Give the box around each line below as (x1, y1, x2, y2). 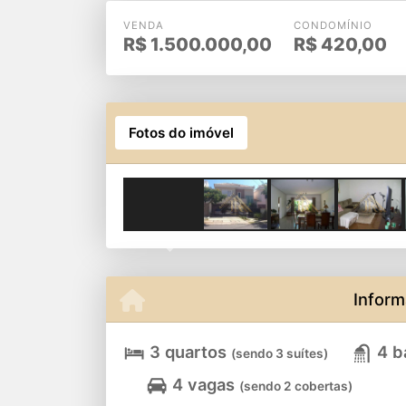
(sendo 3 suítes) (231, 346, 328, 362)
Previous (169, 235, 227, 253)
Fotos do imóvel (128, 123, 234, 141)
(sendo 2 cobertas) (239, 379, 353, 394)
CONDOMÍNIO (294, 18, 372, 32)
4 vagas (172, 374, 235, 395)
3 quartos (150, 342, 227, 362)
